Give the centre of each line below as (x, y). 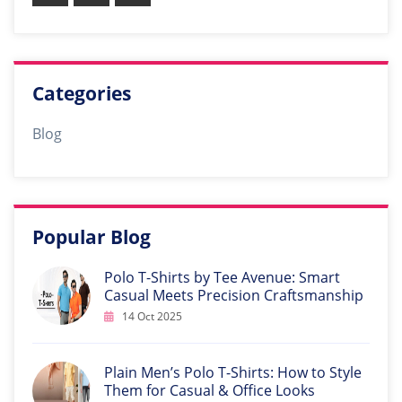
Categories (82, 93)
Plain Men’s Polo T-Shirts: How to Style (233, 372)
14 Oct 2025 (151, 316)
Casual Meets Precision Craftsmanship (234, 295)
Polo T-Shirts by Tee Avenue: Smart (222, 277)
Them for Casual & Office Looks (210, 390)
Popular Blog (92, 237)
